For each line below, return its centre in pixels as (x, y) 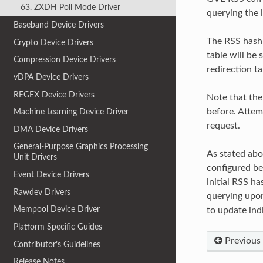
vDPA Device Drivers (51, 77)
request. (223, 125)
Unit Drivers (36, 157)
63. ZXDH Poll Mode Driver (70, 8)
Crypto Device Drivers (54, 42)
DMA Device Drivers (51, 129)
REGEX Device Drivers (54, 95)
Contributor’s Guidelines (57, 244)
